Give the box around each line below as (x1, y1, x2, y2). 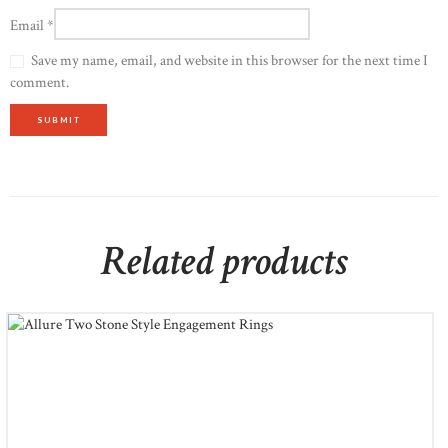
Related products (101, 234, 347, 289)
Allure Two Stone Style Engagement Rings (73, 330, 367, 353)
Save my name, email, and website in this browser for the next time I (31, 50, 428, 70)
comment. (10, 72, 69, 92)
